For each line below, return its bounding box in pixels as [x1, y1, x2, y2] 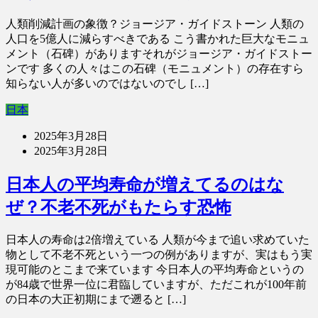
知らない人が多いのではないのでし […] [6, 77, 209, 89]
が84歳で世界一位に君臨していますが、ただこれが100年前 [6, 278, 307, 290]
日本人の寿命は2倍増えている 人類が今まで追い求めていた [6, 233, 309, 246]
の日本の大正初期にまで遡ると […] [6, 292, 186, 305]
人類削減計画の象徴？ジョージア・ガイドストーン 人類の [6, 17, 304, 30]
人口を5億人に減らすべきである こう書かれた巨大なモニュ [6, 32, 309, 45]
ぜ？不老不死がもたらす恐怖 [6, 197, 231, 216]
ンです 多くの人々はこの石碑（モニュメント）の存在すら [6, 62, 304, 75]
